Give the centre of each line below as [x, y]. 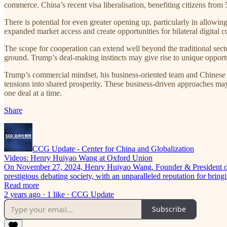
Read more [22, 185]
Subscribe [169, 209]
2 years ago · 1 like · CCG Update [59, 194]
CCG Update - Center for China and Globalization [113, 148]
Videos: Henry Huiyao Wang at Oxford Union [78, 158]
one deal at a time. [33, 93]
